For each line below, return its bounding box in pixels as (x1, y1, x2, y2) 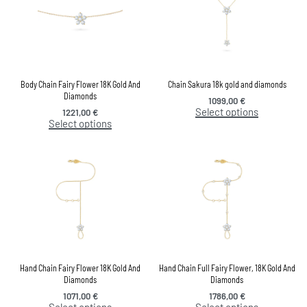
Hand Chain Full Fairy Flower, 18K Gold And (158, 262, 295, 273)
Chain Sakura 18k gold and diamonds (167, 79, 286, 90)
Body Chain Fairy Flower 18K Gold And (20, 79, 140, 90)
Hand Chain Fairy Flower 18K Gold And (20, 262, 140, 273)
